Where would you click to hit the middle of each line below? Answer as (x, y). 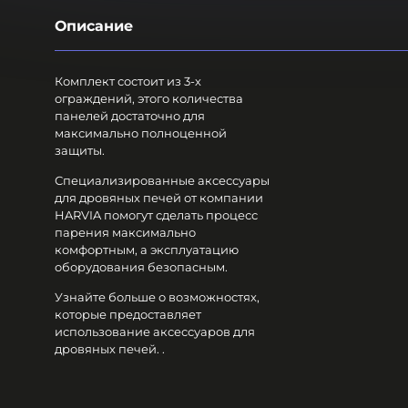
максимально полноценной (141, 133)
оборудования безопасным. (141, 267)
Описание (94, 25)
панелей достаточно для (130, 116)
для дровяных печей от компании (159, 198)
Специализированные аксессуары (162, 181)
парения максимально (125, 233)
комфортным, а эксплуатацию (147, 250)
